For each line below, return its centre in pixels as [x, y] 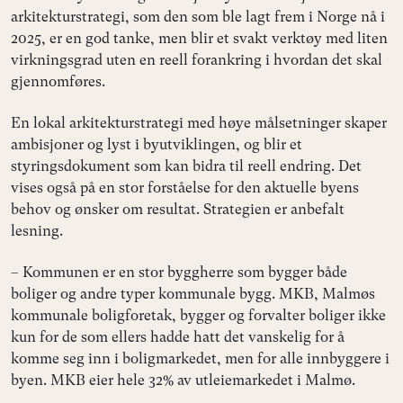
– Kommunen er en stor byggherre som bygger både [179, 272]
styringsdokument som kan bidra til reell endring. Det [186, 166]
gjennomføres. [58, 81]
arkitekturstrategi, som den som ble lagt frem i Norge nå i [198, 16]
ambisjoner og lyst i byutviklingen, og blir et [157, 144]
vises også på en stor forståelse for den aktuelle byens [185, 187]
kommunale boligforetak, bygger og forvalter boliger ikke [198, 315]
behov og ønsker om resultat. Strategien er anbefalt [178, 209]
